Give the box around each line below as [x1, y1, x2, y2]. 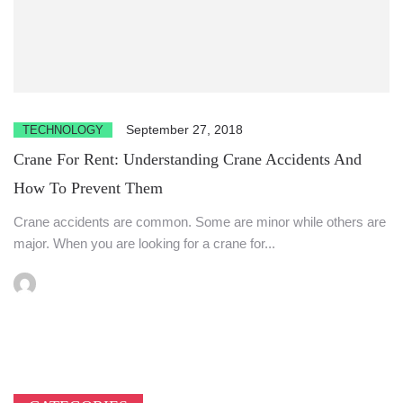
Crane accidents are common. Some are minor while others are [13, 213, 386, 229]
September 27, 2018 [126, 121, 243, 137]
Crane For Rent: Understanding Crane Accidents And [13, 149, 362, 168]
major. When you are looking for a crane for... [13, 235, 275, 251]
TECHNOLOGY [22, 122, 103, 137]
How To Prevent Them [13, 178, 163, 197]
